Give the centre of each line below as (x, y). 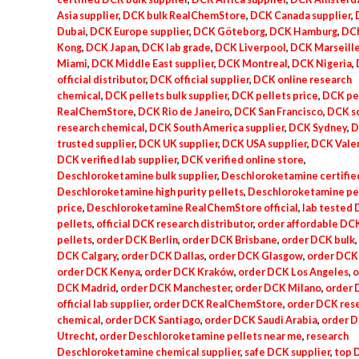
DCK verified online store (242, 160)
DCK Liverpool (250, 48)
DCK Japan (111, 48)
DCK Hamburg (303, 32)
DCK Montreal (252, 64)
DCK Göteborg (229, 32)
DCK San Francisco (278, 112)
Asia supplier (87, 16)
